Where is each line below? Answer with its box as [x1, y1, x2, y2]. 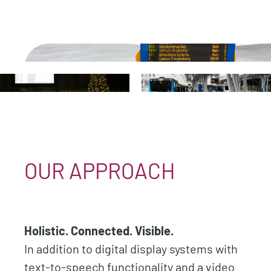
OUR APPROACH [24, 157, 175, 183]
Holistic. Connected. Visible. [24, 223, 174, 238]
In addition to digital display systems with [24, 241, 238, 256]
